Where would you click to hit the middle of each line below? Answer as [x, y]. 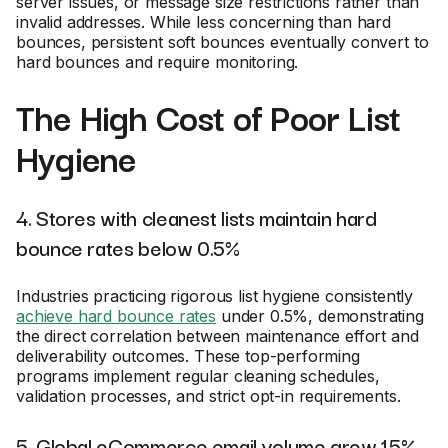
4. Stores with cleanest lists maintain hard [196, 217]
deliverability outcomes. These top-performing [188, 356]
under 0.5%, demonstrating [320, 316]
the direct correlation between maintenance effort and [217, 336]
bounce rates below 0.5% [128, 247]
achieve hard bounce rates [116, 316]
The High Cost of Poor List [208, 116]
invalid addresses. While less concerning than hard [203, 22]
